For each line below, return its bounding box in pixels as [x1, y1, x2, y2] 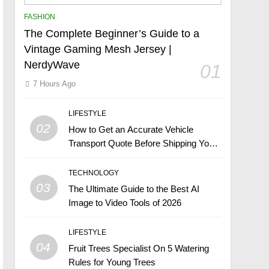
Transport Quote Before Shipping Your [68, 138, 217, 148]
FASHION [24, 13, 56, 21]
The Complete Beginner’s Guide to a [24, 28, 200, 40]
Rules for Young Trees [68, 257, 156, 267]
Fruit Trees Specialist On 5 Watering [68, 243, 209, 253]
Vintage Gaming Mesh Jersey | [24, 43, 172, 55]
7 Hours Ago [33, 79, 76, 88]
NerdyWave [24, 59, 80, 71]
